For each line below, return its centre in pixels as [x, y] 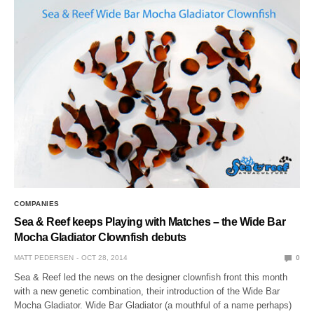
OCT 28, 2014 [104, 258]
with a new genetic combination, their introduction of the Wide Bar [147, 292]
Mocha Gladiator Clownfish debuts [100, 238]
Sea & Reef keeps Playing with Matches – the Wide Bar [150, 222]
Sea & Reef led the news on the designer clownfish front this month [151, 278]
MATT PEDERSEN [44, 258]
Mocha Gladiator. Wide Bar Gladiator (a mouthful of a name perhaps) [153, 306]
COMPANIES [37, 204]
